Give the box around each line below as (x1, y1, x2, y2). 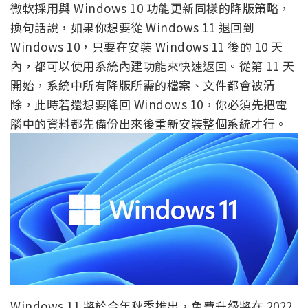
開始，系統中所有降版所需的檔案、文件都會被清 (10, 76, 275, 93)
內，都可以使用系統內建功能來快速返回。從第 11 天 (10, 56, 294, 74)
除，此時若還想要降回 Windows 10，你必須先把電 (10, 95, 287, 113)
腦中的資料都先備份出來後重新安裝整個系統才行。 (10, 114, 287, 132)
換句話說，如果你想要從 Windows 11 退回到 (10, 18, 254, 36)
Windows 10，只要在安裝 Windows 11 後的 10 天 (10, 37, 283, 55)
